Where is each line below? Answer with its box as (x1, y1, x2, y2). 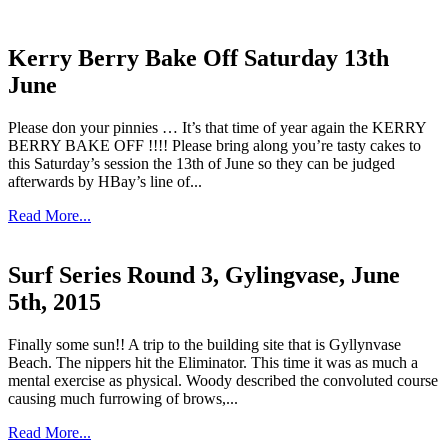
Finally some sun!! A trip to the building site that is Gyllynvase (8, 336, 401, 354)
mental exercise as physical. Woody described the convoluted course (8, 372, 438, 390)
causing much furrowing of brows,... (8, 390, 238, 408)
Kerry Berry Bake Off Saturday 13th (8, 44, 389, 71)
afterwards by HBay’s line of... (8, 172, 202, 190)
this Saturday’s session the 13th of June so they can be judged (8, 154, 395, 172)
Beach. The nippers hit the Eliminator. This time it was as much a (8, 354, 418, 372)
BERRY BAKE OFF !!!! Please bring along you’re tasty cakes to (8, 136, 421, 154)
